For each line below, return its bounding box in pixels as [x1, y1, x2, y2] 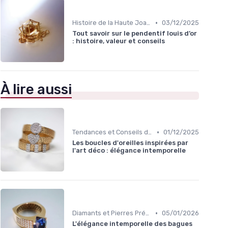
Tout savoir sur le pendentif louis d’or [72, 30, 197, 38]
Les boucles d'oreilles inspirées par [72, 139, 188, 147]
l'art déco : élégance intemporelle [72, 147, 186, 155]
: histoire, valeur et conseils [72, 37, 165, 45]
